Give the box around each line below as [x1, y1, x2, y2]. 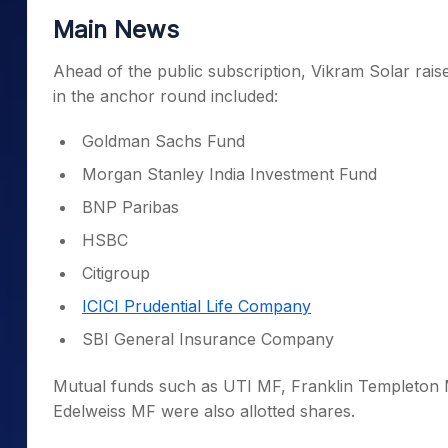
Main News [53, 15, 179, 44]
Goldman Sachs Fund [82, 131, 245, 151]
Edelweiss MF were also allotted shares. [53, 401, 355, 421]
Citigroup [82, 263, 150, 283]
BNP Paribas [82, 197, 179, 217]
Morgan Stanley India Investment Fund [82, 164, 377, 184]
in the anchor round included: [53, 86, 278, 106]
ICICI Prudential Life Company [82, 296, 311, 316]
